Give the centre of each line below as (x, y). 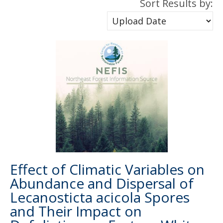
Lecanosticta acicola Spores (100, 197)
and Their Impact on (76, 211)
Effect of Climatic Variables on (107, 169)
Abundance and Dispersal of (102, 183)
